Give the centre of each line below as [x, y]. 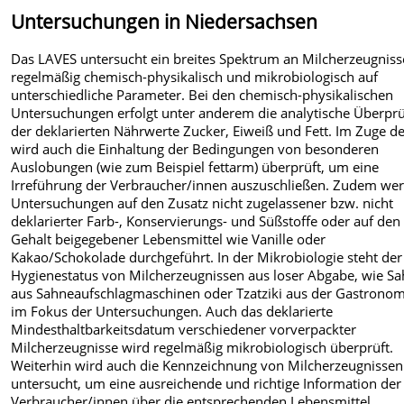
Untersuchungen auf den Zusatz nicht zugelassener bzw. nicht [202, 203]
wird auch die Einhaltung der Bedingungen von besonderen [195, 149]
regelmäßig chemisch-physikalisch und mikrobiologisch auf [195, 77]
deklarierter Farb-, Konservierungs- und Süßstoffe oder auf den [206, 221]
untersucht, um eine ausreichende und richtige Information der [207, 384]
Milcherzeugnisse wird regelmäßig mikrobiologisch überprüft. [202, 348]
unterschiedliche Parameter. [100, 95]
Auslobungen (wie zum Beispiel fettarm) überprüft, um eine [195, 167]
